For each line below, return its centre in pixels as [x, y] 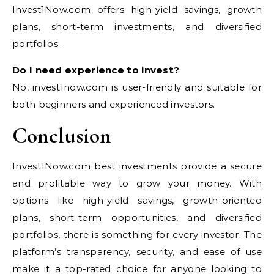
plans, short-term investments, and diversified [137, 26]
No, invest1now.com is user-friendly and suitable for [137, 87]
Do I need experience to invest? [96, 70]
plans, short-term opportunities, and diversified [137, 217]
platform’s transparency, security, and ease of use [137, 251]
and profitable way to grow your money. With [137, 183]
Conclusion [62, 135]
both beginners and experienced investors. [114, 104]
